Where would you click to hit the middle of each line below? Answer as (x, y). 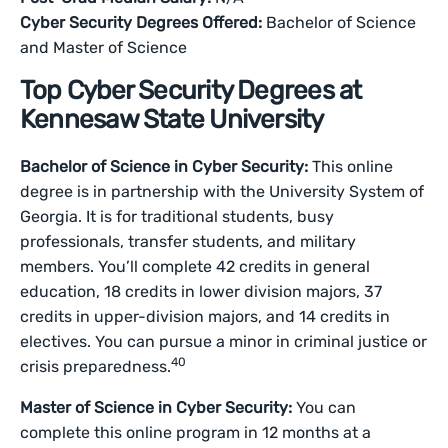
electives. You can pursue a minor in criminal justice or (224, 341)
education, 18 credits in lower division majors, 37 (201, 291)
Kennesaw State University (172, 119)
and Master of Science (104, 47)
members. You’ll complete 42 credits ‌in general (195, 266)
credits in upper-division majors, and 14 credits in (205, 316)
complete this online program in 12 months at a (196, 432)
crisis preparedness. (96, 366)
